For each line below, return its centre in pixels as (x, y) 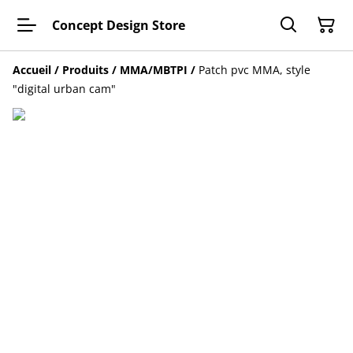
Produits (85, 70)
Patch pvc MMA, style (255, 70)
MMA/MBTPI (154, 70)
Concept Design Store (119, 25)
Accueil (32, 70)
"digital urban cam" (64, 89)
